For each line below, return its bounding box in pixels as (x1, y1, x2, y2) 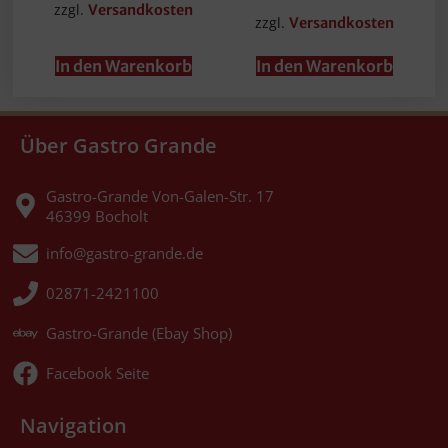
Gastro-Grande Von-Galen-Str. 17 (46, 185, 275, 206)
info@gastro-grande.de (46, 243, 204, 264)
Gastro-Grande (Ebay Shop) (46, 323, 233, 344)
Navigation (20, 411, 127, 439)
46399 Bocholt (46, 205, 149, 226)
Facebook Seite (46, 363, 150, 384)
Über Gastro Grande (20, 131, 217, 159)
